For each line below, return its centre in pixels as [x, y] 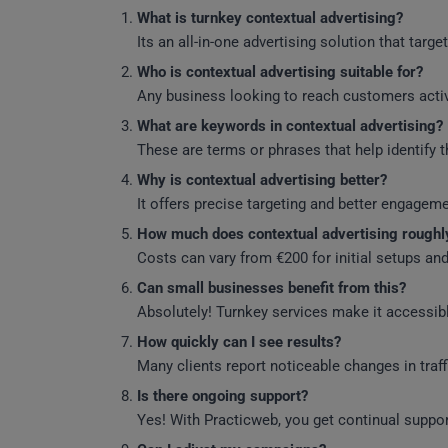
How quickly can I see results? [239, 342]
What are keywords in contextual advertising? [290, 126]
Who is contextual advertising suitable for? [280, 72]
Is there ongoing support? [222, 396]
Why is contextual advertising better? [262, 180]
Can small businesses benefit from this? [271, 288]
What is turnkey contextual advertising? [270, 18]
